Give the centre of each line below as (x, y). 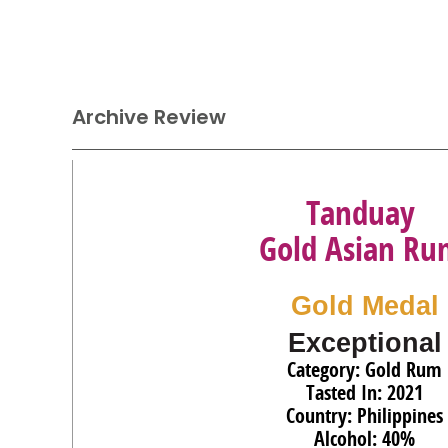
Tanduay (360, 212)
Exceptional (364, 343)
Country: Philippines (364, 415)
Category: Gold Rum (364, 369)
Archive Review (149, 117)
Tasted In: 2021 (364, 392)
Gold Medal (364, 306)
